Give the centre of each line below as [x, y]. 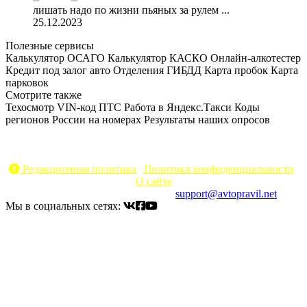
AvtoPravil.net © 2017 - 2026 [153, 132]
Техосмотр [30, 107]
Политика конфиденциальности [219, 169]
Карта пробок [236, 70]
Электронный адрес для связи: [103, 193]
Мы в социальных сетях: [64, 206]
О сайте [153, 181]
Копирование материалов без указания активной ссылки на [153, 144]
